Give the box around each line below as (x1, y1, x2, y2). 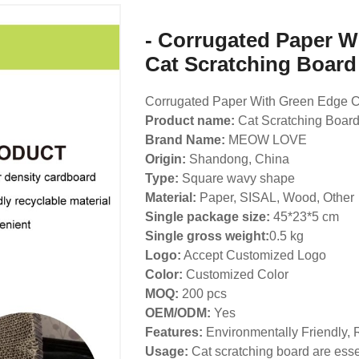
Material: (144, 190, 196, 204)
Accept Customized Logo (180, 248, 326, 262)
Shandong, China (185, 151, 289, 166)
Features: (144, 325, 203, 339)
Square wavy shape (178, 171, 295, 185)
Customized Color (182, 267, 288, 281)
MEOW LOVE (224, 132, 307, 147)
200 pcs (178, 286, 227, 301)
